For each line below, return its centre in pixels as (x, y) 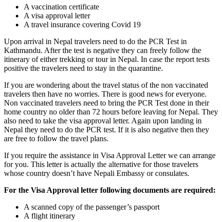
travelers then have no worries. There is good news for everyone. (105, 94)
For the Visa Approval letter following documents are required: (110, 190)
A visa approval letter (57, 15)
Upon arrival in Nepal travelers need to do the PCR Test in (95, 41)
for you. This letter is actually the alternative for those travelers (101, 164)
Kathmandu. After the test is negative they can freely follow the (103, 50)
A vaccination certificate (61, 6)
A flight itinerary (50, 216)
